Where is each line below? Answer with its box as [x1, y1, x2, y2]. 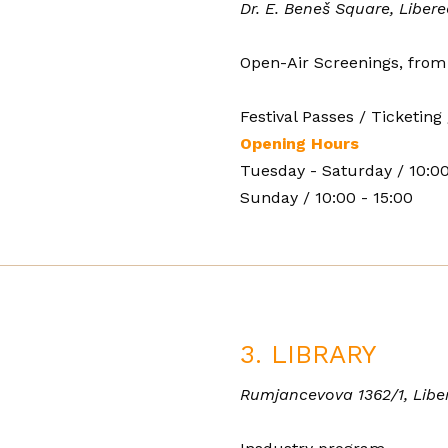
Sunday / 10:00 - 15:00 [240, 188, 413, 208]
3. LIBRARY [240, 338, 376, 369]
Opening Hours [240, 134, 359, 154]
